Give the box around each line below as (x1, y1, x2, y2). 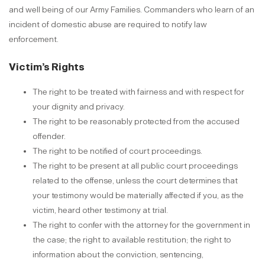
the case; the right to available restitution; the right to (33, 235, 231, 245)
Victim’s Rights (9, 61, 85, 73)
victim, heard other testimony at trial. (33, 205, 168, 215)
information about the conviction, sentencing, (33, 250, 203, 260)
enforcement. (9, 34, 59, 44)
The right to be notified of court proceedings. (33, 146, 202, 156)
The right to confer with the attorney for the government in (33, 220, 250, 230)
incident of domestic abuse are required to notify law (9, 20, 207, 30)
